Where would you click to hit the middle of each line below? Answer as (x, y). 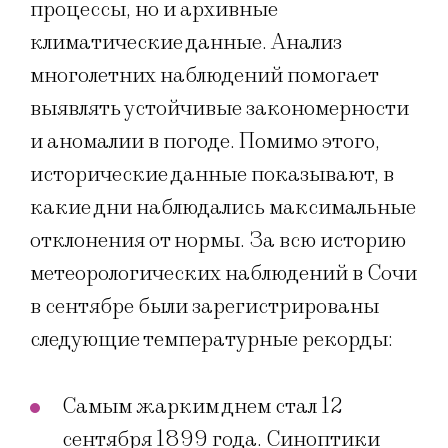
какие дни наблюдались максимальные (223, 207)
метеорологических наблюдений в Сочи (223, 273)
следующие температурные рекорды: (211, 339)
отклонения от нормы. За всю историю (218, 240)
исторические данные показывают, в (212, 174)
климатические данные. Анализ (186, 42)
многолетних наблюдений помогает (204, 75)
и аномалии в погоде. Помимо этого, (205, 141)
